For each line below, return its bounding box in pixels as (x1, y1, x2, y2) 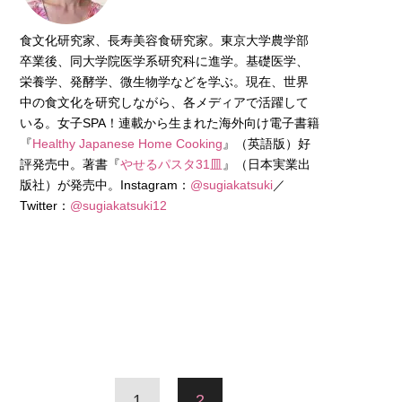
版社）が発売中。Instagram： (20, 177, 190, 192)
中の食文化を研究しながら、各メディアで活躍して (20, 94, 309, 109)
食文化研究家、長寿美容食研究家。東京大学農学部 (20, 32, 309, 48)
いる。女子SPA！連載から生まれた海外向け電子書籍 (20, 115, 319, 130)
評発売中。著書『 (20, 156, 120, 171)
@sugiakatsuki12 (70, 197, 167, 213)
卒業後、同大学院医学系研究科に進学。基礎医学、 (20, 53, 309, 68)
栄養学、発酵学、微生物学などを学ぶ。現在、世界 (20, 74, 309, 89)
